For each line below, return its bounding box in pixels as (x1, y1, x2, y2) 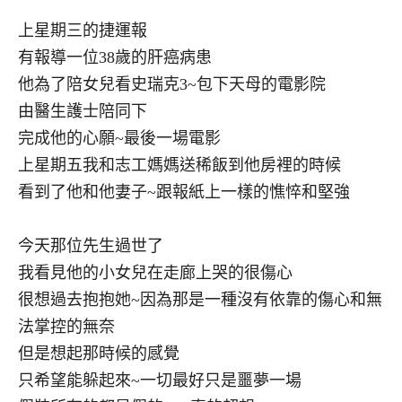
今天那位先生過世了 (18, 237, 163, 256)
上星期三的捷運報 (18, 22, 147, 40)
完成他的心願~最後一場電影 (18, 129, 221, 148)
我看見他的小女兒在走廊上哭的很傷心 (18, 264, 293, 283)
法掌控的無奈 (18, 318, 115, 336)
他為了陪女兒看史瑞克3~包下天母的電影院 (18, 75, 326, 94)
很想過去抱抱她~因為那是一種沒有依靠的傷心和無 (18, 291, 382, 310)
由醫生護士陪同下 (18, 102, 147, 121)
